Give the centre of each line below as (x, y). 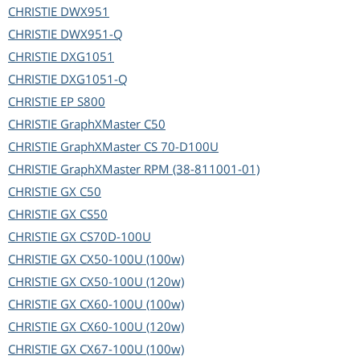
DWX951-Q (92, 34)
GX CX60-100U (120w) (122, 327)
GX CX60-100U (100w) (122, 304)
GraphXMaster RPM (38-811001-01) (160, 169)
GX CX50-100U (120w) (122, 282)
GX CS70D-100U (106, 237)
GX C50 (81, 192)
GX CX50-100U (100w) (122, 259)
